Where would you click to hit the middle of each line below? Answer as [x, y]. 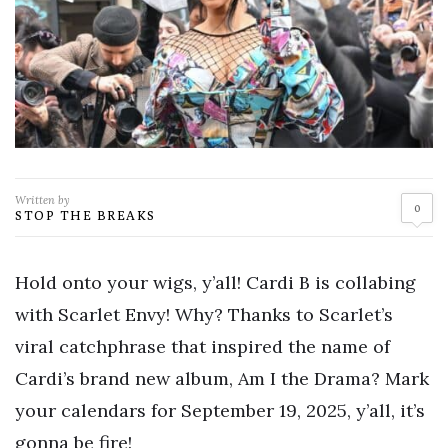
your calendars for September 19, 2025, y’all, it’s [220, 411]
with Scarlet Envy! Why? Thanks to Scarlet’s [204, 315]
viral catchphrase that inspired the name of [202, 347]
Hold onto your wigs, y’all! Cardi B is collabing [215, 283]
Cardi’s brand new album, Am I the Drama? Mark [222, 379]
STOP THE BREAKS [85, 215]
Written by [42, 200]
